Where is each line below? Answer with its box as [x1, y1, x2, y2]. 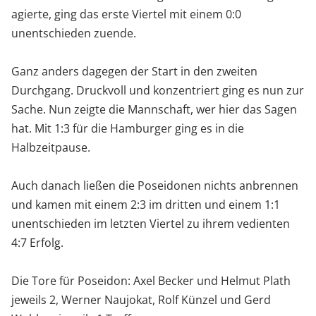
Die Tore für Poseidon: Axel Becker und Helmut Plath [11, 272, 291, 288]
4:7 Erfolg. [11, 234, 63, 250]
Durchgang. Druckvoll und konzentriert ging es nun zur [11, 82, 304, 98]
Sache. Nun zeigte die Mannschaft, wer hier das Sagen [11, 101, 297, 117]
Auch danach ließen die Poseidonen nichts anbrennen [11, 177, 298, 193]
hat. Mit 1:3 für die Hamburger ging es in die [11, 120, 244, 136]
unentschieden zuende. [11, 25, 136, 41]
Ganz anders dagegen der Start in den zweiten [11, 63, 257, 79]
